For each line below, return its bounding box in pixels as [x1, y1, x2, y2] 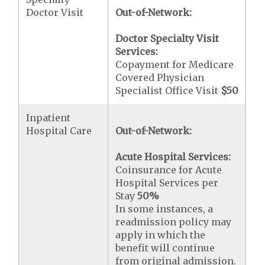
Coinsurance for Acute [115, 163, 222, 176]
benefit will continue [115, 241, 215, 254]
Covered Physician [115, 71, 205, 83]
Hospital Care [26, 124, 92, 137]
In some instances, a [115, 202, 214, 215]
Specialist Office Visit [115, 84, 221, 96]
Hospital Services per [115, 176, 219, 189]
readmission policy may [115, 215, 232, 228]
